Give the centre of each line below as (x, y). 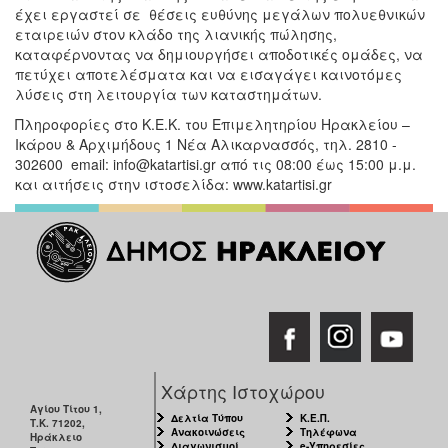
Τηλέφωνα (328, 431)
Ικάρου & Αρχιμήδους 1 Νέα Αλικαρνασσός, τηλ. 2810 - (206, 143)
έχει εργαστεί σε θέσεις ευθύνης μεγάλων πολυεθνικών (220, 13)
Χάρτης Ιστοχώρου (243, 390)
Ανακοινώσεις (208, 431)
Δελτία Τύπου (207, 417)
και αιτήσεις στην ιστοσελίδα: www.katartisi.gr (173, 183)
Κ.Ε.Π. (314, 417)
